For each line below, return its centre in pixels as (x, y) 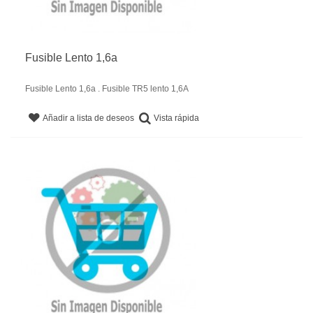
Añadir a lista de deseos (89, 118)
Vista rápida (177, 118)
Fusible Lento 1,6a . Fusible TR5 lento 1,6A (107, 88)
